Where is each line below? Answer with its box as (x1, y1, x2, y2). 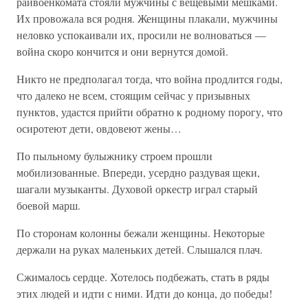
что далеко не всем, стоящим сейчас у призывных (16, 88, 250, 102)
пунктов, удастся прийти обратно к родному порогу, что (16, 104, 283, 119)
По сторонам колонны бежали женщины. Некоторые (16, 225, 265, 240)
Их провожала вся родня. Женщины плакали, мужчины (16, 11, 278, 25)
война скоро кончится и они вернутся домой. (16, 44, 228, 58)
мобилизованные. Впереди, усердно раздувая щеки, (16, 165, 260, 179)
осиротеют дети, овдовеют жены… (16, 121, 181, 135)
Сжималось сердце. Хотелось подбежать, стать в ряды (16, 269, 269, 284)
